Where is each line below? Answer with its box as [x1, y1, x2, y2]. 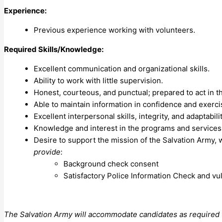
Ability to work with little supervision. [34, 75, 163, 85]
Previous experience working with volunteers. [34, 25, 195, 35]
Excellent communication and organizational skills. [34, 63, 210, 73]
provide [34, 147, 60, 157]
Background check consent [63, 159, 159, 168]
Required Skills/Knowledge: [4, 44, 104, 54]
